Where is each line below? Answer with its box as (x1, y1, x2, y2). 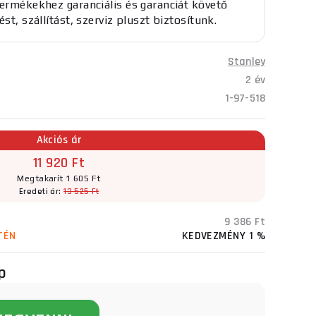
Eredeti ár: (18, 186, 64, 197)
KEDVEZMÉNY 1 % (181, 229, 265, 243)
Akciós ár (36, 133, 82, 147)
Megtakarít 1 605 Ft (17, 174, 101, 183)
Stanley (227, 54, 265, 69)
